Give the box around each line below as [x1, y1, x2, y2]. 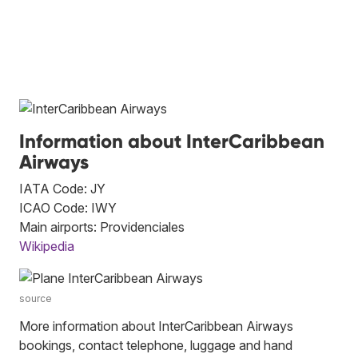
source [19, 292, 52, 304]
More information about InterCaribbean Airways [19, 317, 293, 334]
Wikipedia [19, 237, 74, 254]
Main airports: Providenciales [19, 218, 185, 235]
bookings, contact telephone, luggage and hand [19, 336, 292, 353]
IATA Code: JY [19, 180, 105, 197]
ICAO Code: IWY [19, 199, 117, 216]
